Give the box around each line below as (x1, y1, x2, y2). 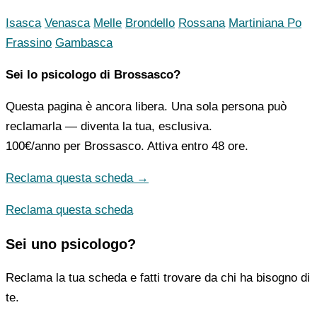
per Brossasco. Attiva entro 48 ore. (60, 139, 248, 154)
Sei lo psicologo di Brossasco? (6, 68, 180, 82)
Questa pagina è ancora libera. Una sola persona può (6, 100, 287, 114)
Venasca (45, 16, 90, 30)
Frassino (6, 36, 52, 50)
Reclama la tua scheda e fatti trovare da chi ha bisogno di (6, 271, 310, 285)
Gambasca (55, 36, 113, 50)
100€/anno (6, 139, 60, 154)
